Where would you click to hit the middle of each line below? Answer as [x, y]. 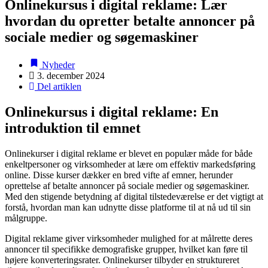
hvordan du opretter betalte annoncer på [130, 21]
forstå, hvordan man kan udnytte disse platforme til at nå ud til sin [128, 207]
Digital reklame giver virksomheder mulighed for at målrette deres [129, 238]
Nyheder [57, 65]
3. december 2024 [71, 75]
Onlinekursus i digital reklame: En [112, 112]
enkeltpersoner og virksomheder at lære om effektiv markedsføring [130, 164]
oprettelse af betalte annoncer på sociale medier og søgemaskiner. [127, 185]
